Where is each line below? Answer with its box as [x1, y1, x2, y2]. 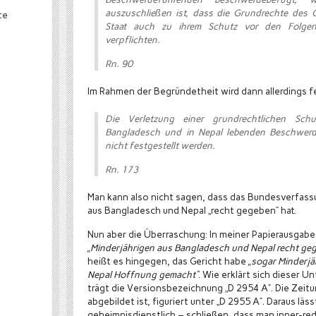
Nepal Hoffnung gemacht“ [87, 269, 198, 280]
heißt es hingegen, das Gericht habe [87, 255, 248, 267]
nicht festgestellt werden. [105, 140, 215, 151]
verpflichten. [105, 34, 160, 45]
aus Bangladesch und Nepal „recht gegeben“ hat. [87, 205, 296, 216]
